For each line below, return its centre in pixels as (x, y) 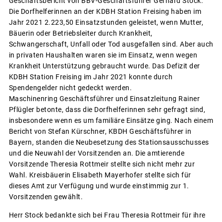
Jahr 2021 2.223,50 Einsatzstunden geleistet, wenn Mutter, (106, 23)
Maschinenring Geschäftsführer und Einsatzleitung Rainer (104, 99)
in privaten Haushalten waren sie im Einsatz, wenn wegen (103, 55)
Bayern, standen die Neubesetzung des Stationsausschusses (109, 142)
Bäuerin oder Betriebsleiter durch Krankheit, (81, 33)
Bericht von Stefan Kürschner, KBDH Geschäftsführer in (100, 132)
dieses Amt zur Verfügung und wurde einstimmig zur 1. (99, 186)
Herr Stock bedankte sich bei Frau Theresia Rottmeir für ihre (107, 215)
